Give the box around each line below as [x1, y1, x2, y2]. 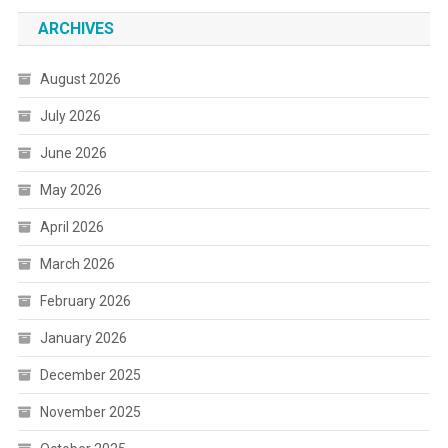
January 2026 [39, 330, 127, 347]
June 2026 [39, 145, 107, 162]
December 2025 [39, 367, 141, 384]
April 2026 [39, 219, 104, 236]
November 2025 [39, 404, 141, 421]
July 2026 [39, 108, 101, 125]
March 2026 [39, 256, 115, 273]
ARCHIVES [37, 19, 114, 39]
